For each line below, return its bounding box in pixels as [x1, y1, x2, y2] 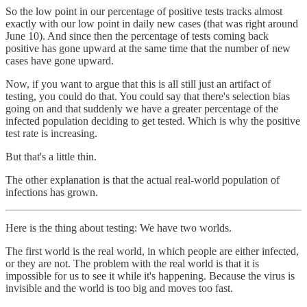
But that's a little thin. [5, 150, 97, 162]
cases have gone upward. [5, 54, 114, 66]
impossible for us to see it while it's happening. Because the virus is [5, 269, 295, 282]
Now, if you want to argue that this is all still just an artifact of [5, 77, 271, 90]
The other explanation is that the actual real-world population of [5, 173, 280, 186]
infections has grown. [5, 186, 98, 198]
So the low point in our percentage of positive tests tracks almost [5, 5, 282, 17]
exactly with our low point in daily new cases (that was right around [5, 17, 298, 29]
